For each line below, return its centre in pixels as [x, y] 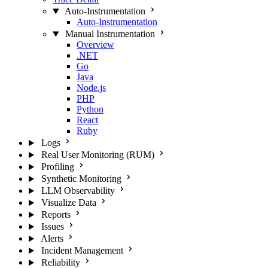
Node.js [91, 88]
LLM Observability [78, 191]
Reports [56, 215]
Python [90, 109]
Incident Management [82, 251]
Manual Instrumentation [110, 34]
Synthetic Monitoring [81, 179]
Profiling [57, 167]
